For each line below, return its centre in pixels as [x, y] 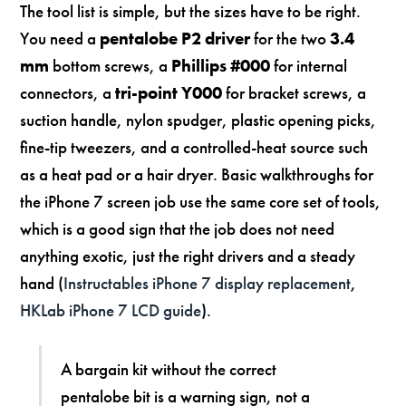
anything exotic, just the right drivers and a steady [188, 256]
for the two [290, 38]
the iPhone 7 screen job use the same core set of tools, [201, 201]
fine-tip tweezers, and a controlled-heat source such [194, 147]
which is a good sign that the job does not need [178, 228]
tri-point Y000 [169, 92]
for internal [309, 65]
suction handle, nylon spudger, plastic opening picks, [198, 120]
